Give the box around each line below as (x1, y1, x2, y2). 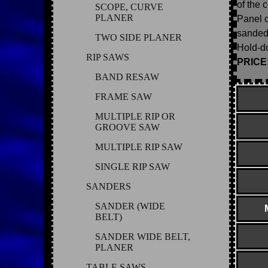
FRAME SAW (95, 91, 152, 102)
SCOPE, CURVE (95, 1, 163, 12)
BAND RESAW (95, 71, 159, 82)
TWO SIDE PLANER (95, 32, 182, 42)
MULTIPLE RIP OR (95, 111, 175, 121)
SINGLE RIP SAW (95, 161, 170, 172)
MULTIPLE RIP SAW (95, 141, 182, 152)
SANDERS (86, 181, 131, 191)
